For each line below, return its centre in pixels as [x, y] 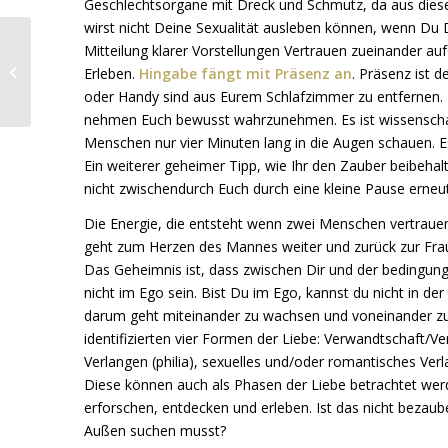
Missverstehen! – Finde [105, 63]
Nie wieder [67, 42]
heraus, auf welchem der [111, 84]
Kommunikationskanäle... [111, 126]
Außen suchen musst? [154, 431]
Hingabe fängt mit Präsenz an [245, 74]
